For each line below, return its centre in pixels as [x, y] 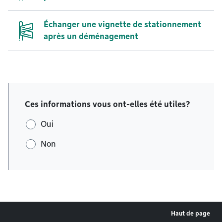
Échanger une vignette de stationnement [122, 25]
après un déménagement [91, 36]
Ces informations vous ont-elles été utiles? [108, 104]
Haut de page [191, 214]
